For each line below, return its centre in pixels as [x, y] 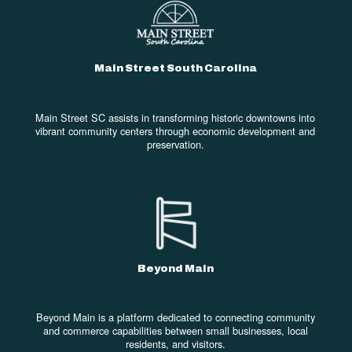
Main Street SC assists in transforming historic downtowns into [176, 117]
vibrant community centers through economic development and [176, 130]
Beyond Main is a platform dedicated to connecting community [175, 317]
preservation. [175, 144]
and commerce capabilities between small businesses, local [175, 331]
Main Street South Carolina [175, 68]
